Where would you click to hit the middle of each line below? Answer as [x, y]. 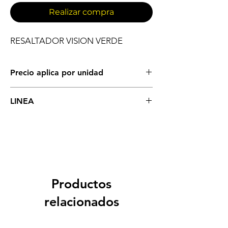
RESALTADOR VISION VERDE [66, 41]
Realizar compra [81, 12]
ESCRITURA [29, 92]
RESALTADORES [36, 121]
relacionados [81, 202]
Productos [81, 184]
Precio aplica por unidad [57, 73]
